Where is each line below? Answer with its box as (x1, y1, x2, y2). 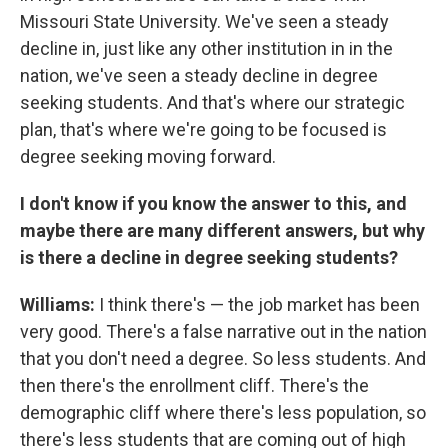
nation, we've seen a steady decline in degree (20, 64, 378, 86)
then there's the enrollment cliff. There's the (20, 374, 369, 396)
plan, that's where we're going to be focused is (20, 118, 387, 140)
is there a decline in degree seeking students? (20, 246, 398, 268)
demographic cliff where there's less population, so (20, 401, 426, 423)
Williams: (20, 293, 95, 315)
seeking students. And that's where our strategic (20, 91, 405, 113)
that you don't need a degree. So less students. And (20, 347, 426, 369)
